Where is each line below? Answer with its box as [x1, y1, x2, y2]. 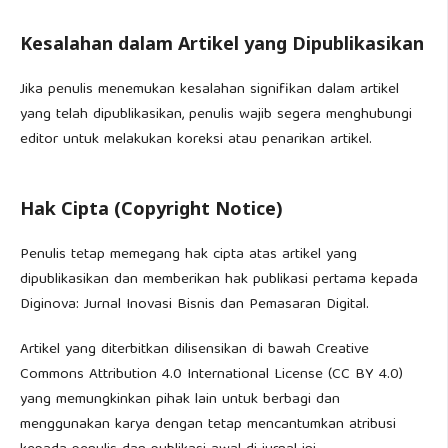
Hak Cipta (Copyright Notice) [20, 196, 283, 220]
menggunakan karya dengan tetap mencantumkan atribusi [20, 412, 396, 438]
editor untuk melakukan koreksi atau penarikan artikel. [20, 127, 372, 153]
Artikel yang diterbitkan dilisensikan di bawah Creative [20, 337, 369, 363]
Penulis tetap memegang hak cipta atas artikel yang [20, 242, 357, 268]
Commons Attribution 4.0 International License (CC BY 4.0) [20, 362, 403, 388]
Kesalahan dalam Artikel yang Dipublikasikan [20, 31, 424, 55]
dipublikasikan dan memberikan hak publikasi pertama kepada [20, 267, 418, 293]
